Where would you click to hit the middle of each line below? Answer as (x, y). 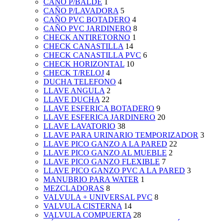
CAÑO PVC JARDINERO (87, 29)
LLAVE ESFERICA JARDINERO (99, 117)
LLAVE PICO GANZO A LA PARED (105, 144)
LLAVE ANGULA (74, 91)
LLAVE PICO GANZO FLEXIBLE (102, 162)
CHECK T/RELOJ (74, 73)
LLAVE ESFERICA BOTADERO (99, 109)
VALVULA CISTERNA (83, 206)
